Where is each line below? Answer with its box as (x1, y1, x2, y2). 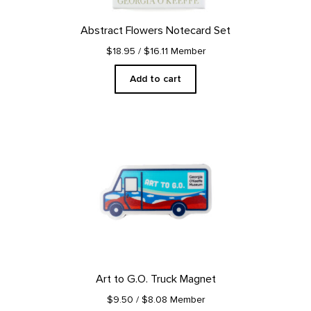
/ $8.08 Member (135, 294, 205, 306)
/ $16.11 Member (137, 45, 205, 58)
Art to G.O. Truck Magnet (95, 272, 216, 287)
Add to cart (130, 73, 181, 85)
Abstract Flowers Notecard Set (81, 24, 230, 38)
